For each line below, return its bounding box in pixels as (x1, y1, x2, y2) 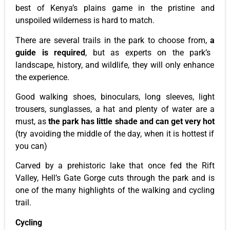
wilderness (53, 15, 91, 26)
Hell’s (42, 173, 61, 183)
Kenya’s (50, 3, 78, 13)
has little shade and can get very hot (79, 117, 215, 127)
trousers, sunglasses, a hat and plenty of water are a (15, 104, 215, 114)
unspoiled (15, 15, 53, 26)
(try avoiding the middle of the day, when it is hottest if (15, 129, 215, 139)
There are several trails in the (15, 35, 129, 45)
